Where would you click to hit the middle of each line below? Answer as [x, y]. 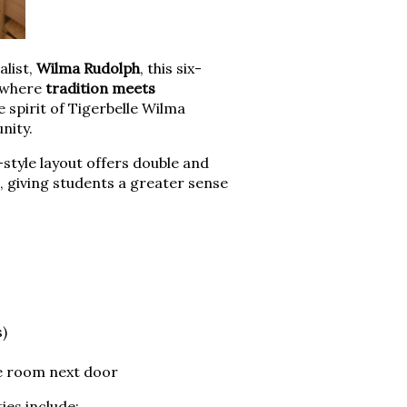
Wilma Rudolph [88, 68]
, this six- [170, 68]
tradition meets [100, 88]
